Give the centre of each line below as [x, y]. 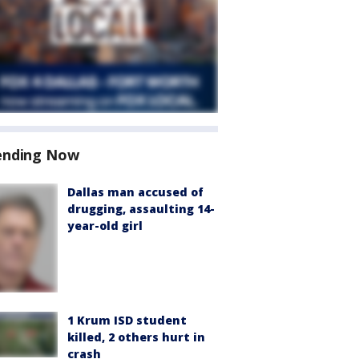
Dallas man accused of [135, 192]
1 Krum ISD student [127, 321]
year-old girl [105, 226]
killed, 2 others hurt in [136, 337]
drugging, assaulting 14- [141, 209]
